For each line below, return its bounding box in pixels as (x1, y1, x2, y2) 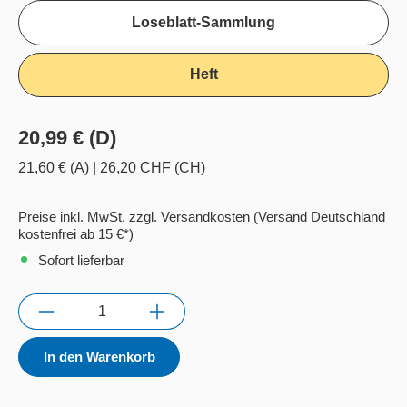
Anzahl (17, 295, 63, 312)
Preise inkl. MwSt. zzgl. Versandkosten (18, 209, 253, 225)
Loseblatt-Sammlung (132, 15, 275, 31)
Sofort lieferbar (35, 253, 124, 269)
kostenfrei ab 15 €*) (18, 226, 134, 243)
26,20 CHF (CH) (100, 160, 205, 176)
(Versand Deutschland (253, 209, 385, 225)
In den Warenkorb (43, 349, 155, 365)
